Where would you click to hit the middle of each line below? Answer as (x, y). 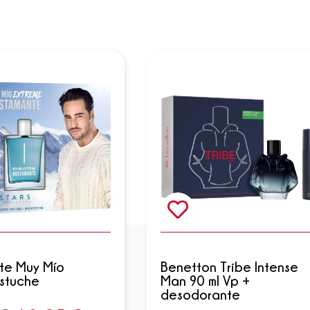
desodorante (200, 294)
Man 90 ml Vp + (205, 280)
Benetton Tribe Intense (229, 266)
